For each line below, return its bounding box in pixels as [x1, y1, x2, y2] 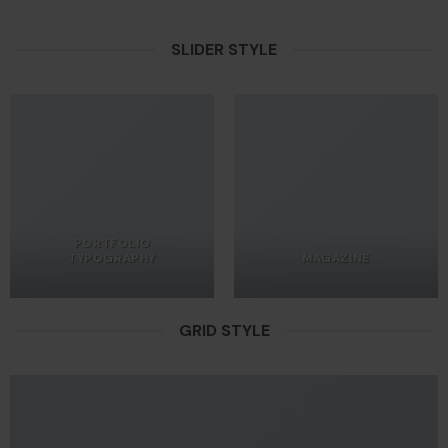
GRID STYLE [178, 320, 270, 342]
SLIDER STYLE [171, 39, 277, 61]
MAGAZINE [302, 251, 370, 267]
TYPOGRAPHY [68, 251, 156, 267]
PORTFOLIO [73, 236, 151, 252]
